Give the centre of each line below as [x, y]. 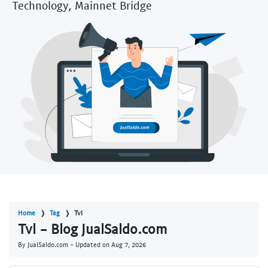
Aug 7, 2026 [129, 245]
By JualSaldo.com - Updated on [65, 245]
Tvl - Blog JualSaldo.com [92, 229]
